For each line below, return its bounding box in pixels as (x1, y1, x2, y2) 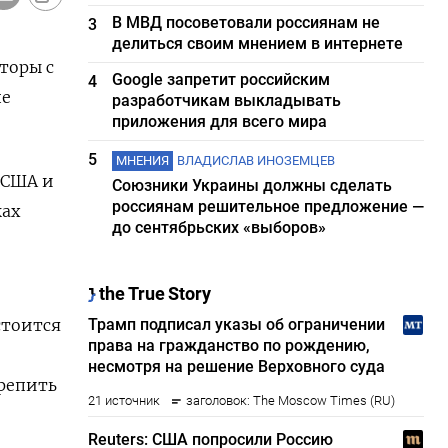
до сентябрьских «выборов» (112, 218, 327, 237)
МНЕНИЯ (116, 153, 170, 168)
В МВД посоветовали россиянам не (112, 13, 381, 32)
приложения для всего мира (112, 112, 328, 131)
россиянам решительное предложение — (112, 197, 425, 216)
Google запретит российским (112, 70, 331, 89)
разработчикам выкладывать (112, 91, 342, 110)
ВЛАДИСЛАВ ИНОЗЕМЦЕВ (177, 153, 336, 168)
